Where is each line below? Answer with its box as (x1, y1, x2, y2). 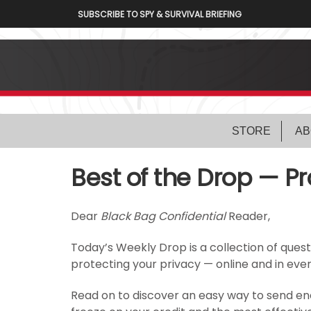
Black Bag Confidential (101, 208, 226, 225)
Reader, (226, 208, 270, 225)
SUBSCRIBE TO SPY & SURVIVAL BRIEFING (78, 8, 242, 20)
